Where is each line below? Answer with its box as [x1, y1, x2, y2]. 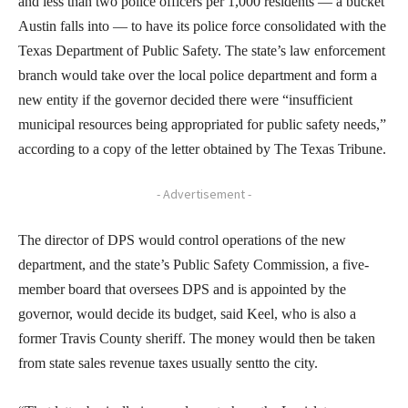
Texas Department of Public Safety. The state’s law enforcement [18, 43, 385, 59]
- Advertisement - [157, 186, 251, 203]
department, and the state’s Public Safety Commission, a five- [18, 257, 369, 273]
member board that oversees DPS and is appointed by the [18, 281, 346, 298]
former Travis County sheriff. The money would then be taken [18, 331, 375, 347]
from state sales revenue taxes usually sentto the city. [18, 355, 318, 372]
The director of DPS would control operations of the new [18, 232, 346, 249]
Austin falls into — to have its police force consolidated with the [18, 18, 386, 35]
